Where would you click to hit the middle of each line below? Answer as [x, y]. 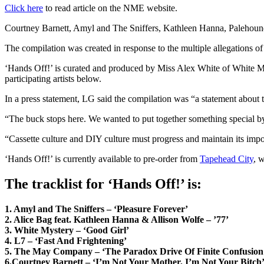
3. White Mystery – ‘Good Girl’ [67, 230]
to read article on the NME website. [110, 8]
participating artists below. [53, 79]
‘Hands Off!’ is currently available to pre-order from [102, 159]
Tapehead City [227, 159]
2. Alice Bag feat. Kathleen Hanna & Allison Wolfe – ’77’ [117, 219]
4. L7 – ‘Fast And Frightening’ [66, 240]
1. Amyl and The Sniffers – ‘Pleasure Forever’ [96, 209]
